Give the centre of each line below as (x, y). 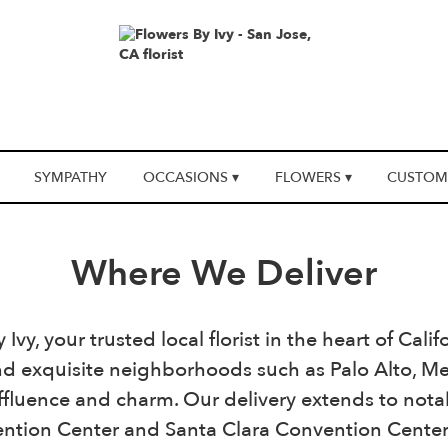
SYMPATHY (71, 178)
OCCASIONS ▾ (191, 178)
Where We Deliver (224, 274)
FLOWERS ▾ (313, 178)
